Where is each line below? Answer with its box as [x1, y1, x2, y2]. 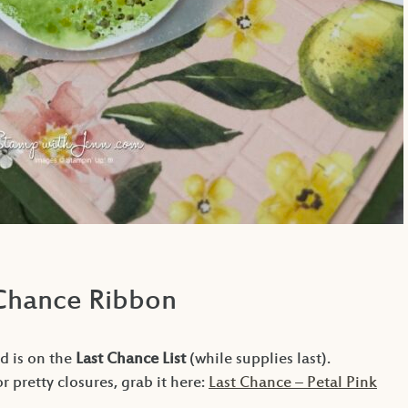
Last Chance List [76, 350, 186, 369]
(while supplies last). [186, 350, 331, 369]
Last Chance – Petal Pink [209, 373, 377, 393]
